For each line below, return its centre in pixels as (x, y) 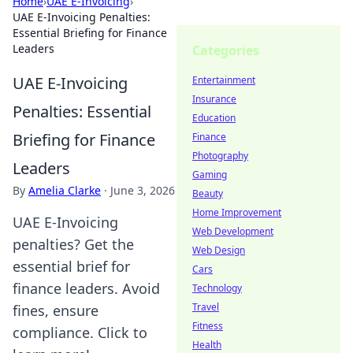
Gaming (210, 175)
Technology (217, 288)
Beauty (208, 193)
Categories (226, 50)
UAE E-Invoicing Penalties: (82, 17)
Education (214, 118)
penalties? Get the (73, 244)
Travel (206, 307)
